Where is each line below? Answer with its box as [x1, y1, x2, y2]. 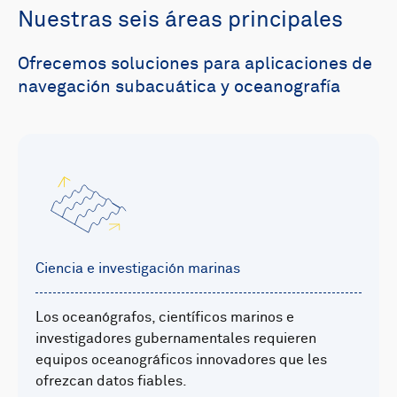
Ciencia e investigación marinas [35, 261, 240, 276]
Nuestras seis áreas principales [18, 9, 343, 32]
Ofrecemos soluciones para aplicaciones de [18, 55, 372, 74]
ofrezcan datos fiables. [35, 374, 187, 389]
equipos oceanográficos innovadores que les [35, 353, 327, 368]
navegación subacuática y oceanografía [18, 78, 340, 97]
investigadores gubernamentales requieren [35, 331, 316, 346]
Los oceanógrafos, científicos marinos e [35, 310, 294, 325]
